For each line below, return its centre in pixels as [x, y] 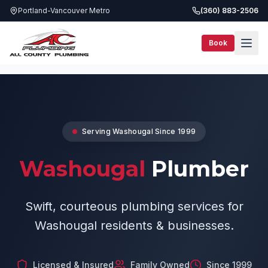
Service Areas [66, 58]
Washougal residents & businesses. [134, 226]
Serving [97, 131]
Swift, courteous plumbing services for [134, 206]
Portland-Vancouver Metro [64, 10]
